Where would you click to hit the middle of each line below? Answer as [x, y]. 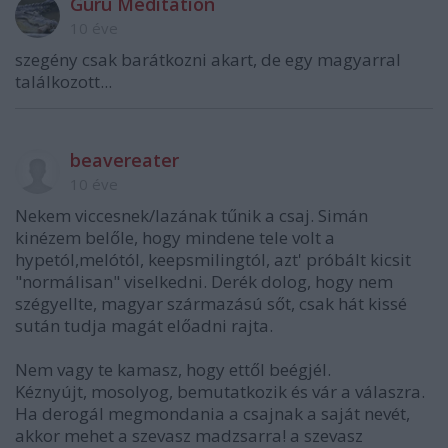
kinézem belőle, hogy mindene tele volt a [175, 238]
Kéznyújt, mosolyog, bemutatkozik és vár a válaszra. [220, 392]
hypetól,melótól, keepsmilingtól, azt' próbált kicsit [213, 260]
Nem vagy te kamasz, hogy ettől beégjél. [173, 370]
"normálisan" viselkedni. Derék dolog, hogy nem [204, 282]
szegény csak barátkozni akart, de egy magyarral [208, 60]
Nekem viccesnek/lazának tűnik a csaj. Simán [191, 216]
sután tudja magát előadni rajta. [144, 326]
